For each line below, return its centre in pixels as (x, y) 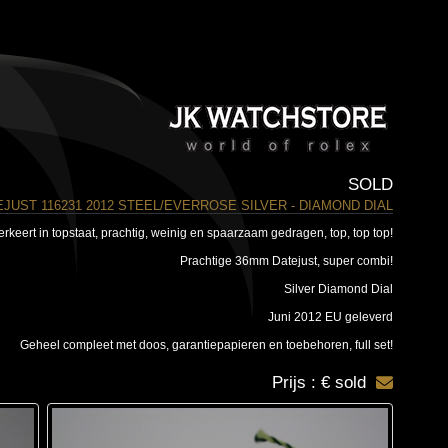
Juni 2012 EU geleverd (330, 317)
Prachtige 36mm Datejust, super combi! (286, 261)
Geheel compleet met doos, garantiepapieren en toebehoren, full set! (206, 345)
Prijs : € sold (318, 382)
